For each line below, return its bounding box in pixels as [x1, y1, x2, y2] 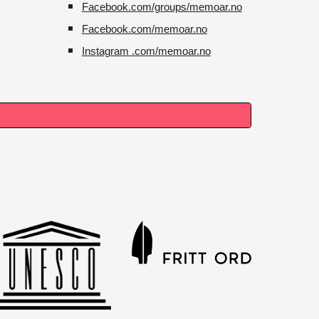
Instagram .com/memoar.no [81, 46, 211, 57]
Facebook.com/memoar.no [81, 23, 207, 35]
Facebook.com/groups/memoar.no [81, 1, 242, 13]
